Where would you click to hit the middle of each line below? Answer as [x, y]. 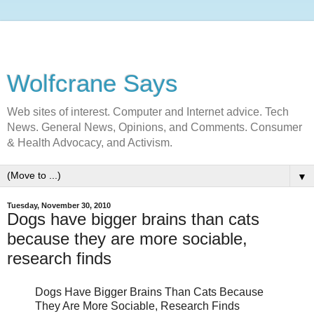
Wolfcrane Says [93, 83]
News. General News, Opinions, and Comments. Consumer [155, 127]
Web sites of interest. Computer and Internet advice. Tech [148, 112]
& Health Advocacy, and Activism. [90, 143]
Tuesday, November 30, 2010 [59, 205]
